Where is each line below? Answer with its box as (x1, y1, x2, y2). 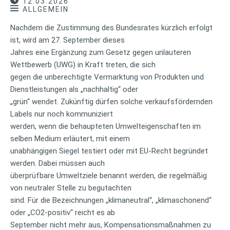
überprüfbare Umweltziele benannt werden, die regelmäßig (10, 170, 207, 180)
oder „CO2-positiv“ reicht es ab (10, 207, 115, 217)
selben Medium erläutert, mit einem (10, 133, 130, 143)
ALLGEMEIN (23, 5, 69, 13)
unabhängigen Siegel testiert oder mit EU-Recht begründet (10, 146, 208, 156)
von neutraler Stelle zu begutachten (10, 183, 131, 193)
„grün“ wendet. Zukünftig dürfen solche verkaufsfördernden (10, 97, 213, 106)
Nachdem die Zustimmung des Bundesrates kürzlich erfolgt (10, 23, 213, 32)
